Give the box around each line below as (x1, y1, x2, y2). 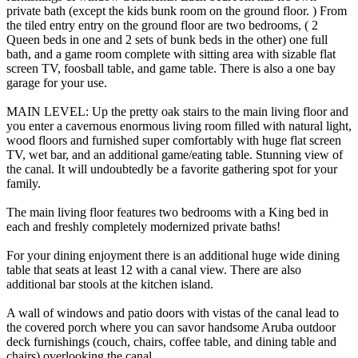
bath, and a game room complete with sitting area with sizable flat (6, 46, 336, 61)
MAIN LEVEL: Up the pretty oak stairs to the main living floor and (6, 104, 348, 118)
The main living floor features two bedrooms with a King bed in (6, 205, 328, 219)
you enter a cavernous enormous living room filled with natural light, (6, 118, 352, 133)
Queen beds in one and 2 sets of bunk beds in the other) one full (6, 32, 328, 46)
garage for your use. (6, 75, 107, 89)
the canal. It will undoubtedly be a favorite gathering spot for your (6, 161, 337, 176)
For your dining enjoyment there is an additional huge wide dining (6, 248, 340, 262)
